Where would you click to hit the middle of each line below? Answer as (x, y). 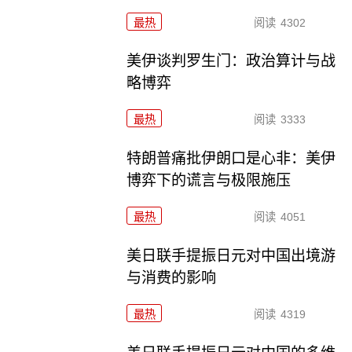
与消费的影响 (172, 278)
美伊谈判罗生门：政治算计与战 (231, 61)
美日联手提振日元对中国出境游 (231, 256)
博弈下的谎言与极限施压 (209, 181)
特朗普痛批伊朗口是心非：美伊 (231, 159)
